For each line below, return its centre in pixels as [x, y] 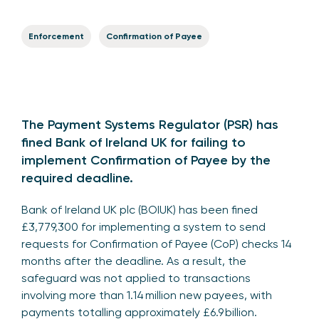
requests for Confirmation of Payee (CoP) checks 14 [157, 244]
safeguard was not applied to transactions [136, 278]
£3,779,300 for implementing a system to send [143, 227]
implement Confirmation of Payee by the [146, 160]
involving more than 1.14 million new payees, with [147, 295]
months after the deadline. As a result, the [134, 261]
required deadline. [77, 178]
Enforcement [56, 36]
